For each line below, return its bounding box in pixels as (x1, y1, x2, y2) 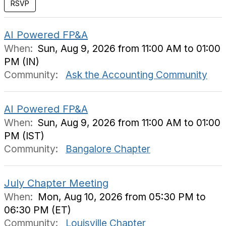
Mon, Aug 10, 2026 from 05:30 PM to (38, 191, 206, 203)
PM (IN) (4, 55, 39, 68)
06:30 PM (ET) (4, 204, 71, 216)
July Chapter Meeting (4, 177, 108, 189)
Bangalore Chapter (66, 143, 150, 155)
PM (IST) (4, 130, 44, 142)
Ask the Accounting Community (66, 69, 207, 81)
